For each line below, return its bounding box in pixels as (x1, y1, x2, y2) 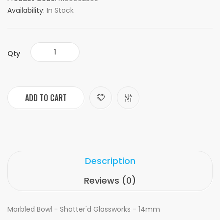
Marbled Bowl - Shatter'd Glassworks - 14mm (7, 204, 160, 214)
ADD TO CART (25, 92, 67, 104)
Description (84, 155, 136, 167)
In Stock (47, 5, 74, 15)
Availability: (7, 5, 47, 15)
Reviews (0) (84, 174, 136, 187)
